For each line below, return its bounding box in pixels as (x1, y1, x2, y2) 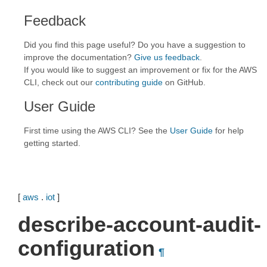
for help (213, 126, 244, 135)
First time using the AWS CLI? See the (24, 126, 170, 135)
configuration (18, 236, 155, 260)
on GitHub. (163, 77, 206, 87)
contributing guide (95, 77, 163, 87)
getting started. (24, 138, 80, 148)
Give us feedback (134, 52, 200, 62)
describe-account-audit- (18, 212, 261, 237)
